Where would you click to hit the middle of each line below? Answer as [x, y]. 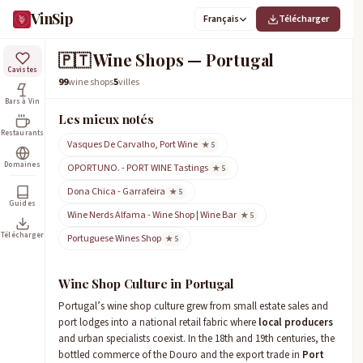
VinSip [52, 19]
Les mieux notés [106, 119]
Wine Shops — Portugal [182, 60]
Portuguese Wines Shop [114, 239]
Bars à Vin [22, 102]
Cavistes [22, 70]
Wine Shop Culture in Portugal [146, 284]
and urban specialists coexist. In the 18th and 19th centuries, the [196, 339]
